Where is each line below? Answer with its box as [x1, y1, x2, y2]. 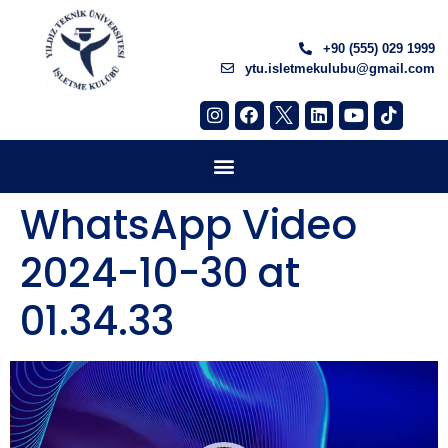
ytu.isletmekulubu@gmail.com [245, 61, 435, 76]
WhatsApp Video [20, 196, 357, 253]
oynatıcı [9, 386, 69, 404]
